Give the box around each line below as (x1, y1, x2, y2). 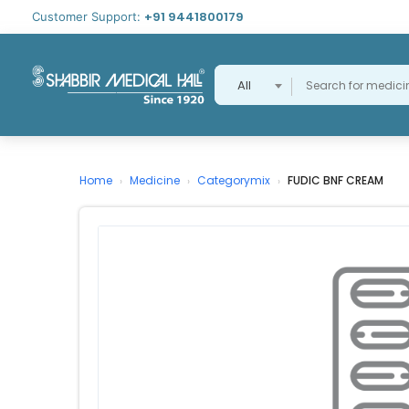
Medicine (130, 173, 180, 189)
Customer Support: (32, 9, 144, 24)
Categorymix (197, 173, 270, 189)
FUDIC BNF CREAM (288, 173, 383, 189)
